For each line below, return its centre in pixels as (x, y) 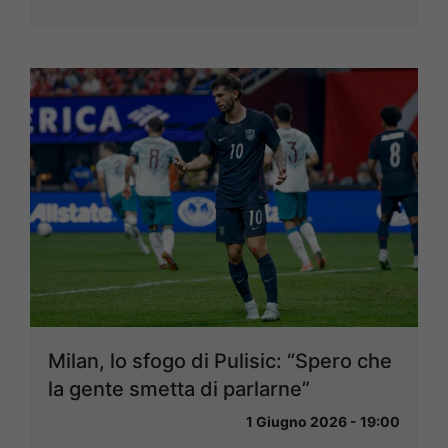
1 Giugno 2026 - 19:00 (323, 421)
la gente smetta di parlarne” (179, 388)
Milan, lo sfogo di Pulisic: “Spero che (220, 360)
